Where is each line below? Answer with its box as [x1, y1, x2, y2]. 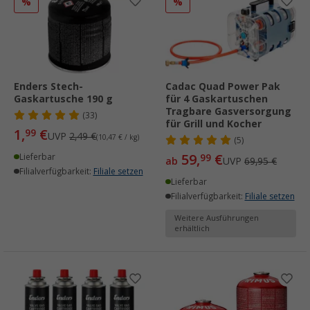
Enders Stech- [14, 80, 83, 92]
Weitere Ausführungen [174, 213, 259, 223]
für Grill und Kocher [165, 118, 262, 129]
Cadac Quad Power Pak [165, 80, 280, 92]
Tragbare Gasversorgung [165, 105, 291, 117]
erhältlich [174, 224, 210, 233]
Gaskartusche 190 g [14, 93, 113, 104]
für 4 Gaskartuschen [165, 93, 268, 104]
